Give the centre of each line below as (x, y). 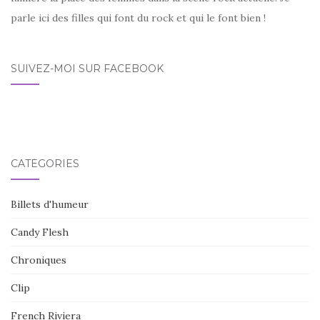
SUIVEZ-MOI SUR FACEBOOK (87, 68)
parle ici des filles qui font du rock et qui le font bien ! (138, 17)
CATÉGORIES (45, 163)
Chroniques (39, 260)
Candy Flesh (40, 232)
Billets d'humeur (50, 204)
